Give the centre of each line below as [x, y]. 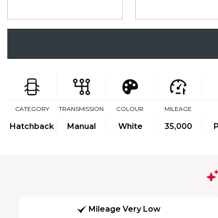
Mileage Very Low [125, 209]
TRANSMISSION [81, 109]
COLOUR [130, 109]
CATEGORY [32, 109]
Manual [82, 126]
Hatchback [32, 126]
